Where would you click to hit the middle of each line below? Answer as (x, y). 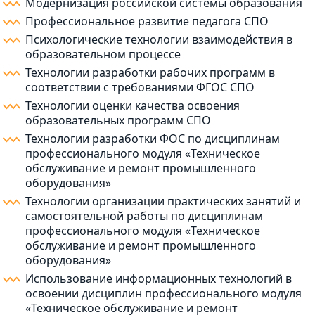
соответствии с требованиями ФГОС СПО (140, 88)
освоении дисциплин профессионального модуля (163, 294)
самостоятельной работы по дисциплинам (144, 216)
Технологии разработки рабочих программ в (150, 73)
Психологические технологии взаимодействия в (159, 40)
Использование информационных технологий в (159, 279)
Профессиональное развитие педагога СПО (147, 21)
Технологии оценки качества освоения (133, 106)
